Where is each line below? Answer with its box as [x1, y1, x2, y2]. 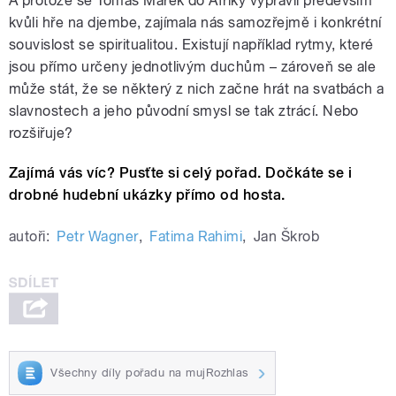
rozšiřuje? [9, 125, 73, 142]
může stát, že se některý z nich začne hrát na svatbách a [9, 80, 385, 98]
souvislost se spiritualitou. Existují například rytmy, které [9, 36, 374, 54]
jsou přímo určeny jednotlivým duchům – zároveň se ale [9, 58, 377, 76]
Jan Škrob [253, 228, 320, 246]
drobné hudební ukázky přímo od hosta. [9, 187, 286, 204]
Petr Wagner [57, 228, 139, 246]
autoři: [9, 228, 50, 246]
